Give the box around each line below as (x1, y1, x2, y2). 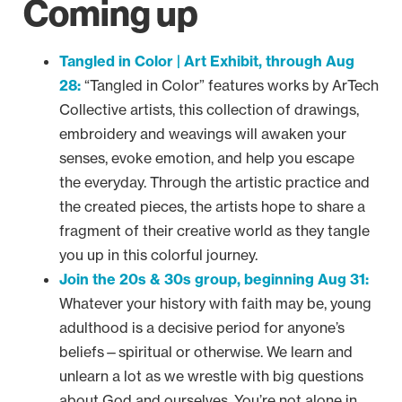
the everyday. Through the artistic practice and (59, 172, 370, 191)
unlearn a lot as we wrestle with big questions (59, 366, 363, 385)
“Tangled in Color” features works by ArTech (84, 75, 379, 94)
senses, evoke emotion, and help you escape (59, 148, 354, 167)
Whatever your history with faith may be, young (59, 293, 371, 312)
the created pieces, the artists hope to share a (59, 197, 365, 215)
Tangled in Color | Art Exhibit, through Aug (59, 51, 354, 70)
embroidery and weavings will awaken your (59, 124, 346, 143)
